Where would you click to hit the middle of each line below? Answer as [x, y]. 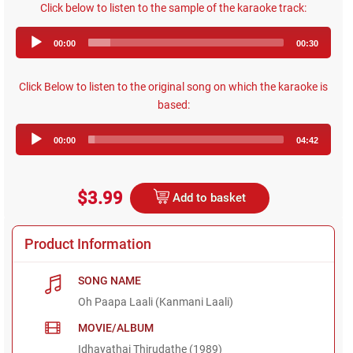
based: [173, 104]
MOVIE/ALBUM [116, 327]
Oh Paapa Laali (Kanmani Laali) [156, 301]
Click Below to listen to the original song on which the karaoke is [174, 86]
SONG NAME [110, 280]
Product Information [88, 243]
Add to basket [208, 197]
